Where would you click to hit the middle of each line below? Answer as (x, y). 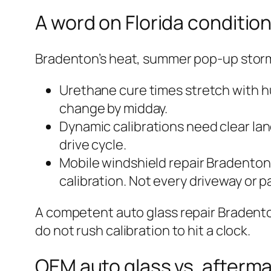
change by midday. (114, 108)
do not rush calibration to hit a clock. (143, 230)
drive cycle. (93, 144)
